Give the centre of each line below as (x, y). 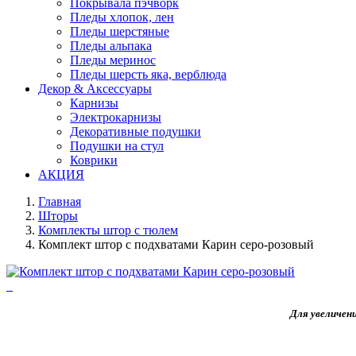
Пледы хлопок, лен (122, 17)
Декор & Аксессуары (95, 89)
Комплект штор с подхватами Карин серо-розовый (176, 244)
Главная (60, 201)
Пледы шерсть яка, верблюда (148, 74)
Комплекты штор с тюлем (108, 230)
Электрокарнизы (116, 117)
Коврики (94, 160)
